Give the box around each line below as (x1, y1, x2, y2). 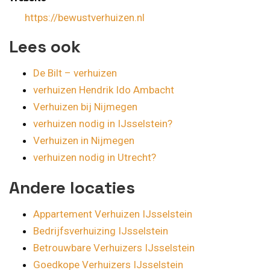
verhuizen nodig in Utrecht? (33, 151, 156, 163)
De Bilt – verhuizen (33, 66, 117, 79)
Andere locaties (9, 176, 135, 198)
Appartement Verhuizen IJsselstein (33, 207, 192, 220)
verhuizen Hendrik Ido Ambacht (33, 83, 174, 96)
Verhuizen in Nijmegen (33, 134, 134, 146)
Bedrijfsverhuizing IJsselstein (33, 224, 168, 237)
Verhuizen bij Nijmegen (33, 100, 137, 113)
